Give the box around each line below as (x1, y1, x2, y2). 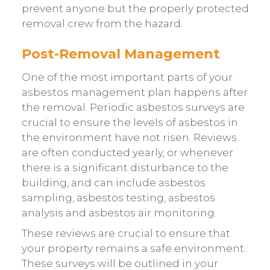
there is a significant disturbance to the (21, 162, 228, 174)
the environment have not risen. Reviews (21, 131, 237, 144)
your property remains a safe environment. (21, 242, 246, 254)
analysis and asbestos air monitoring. (21, 207, 216, 219)
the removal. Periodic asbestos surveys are (21, 101, 245, 114)
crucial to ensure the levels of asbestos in (21, 116, 238, 129)
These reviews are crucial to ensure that (21, 227, 230, 239)
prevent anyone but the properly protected (21, 2, 249, 14)
